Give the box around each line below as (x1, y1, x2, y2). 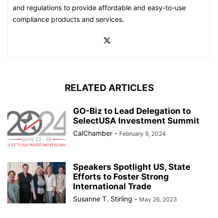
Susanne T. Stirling (73, 195, 132, 203)
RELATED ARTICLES (64, 82, 154, 93)
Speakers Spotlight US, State (73, 162, 190, 172)
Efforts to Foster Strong (73, 172, 169, 182)
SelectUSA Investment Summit (73, 116, 200, 126)
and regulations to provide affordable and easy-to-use (13, 3, 186, 12)
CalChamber (73, 129, 112, 137)
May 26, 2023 (139, 196, 177, 203)
